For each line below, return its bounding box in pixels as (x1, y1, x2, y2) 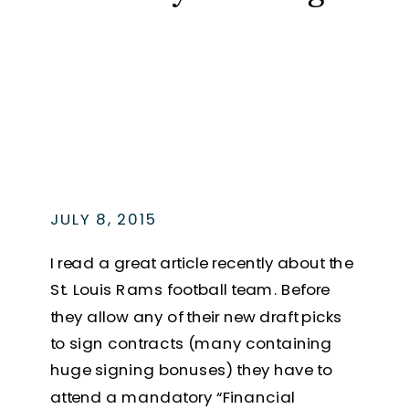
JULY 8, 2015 (49, 208, 158, 230)
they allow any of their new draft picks (49, 305, 343, 328)
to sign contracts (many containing (49, 331, 332, 354)
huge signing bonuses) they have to (49, 359, 332, 382)
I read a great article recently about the (49, 251, 353, 274)
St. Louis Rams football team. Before (49, 278, 330, 300)
